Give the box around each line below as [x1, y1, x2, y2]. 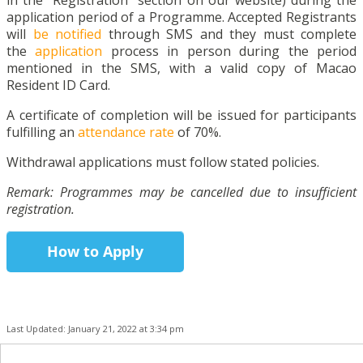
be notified [32, 25, 101, 44]
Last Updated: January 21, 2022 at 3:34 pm [6, 322, 184, 335]
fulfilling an [6, 123, 78, 142]
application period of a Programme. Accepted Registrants [6, 8, 357, 27]
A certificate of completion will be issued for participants [6, 106, 357, 125]
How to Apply [47, 241, 143, 262]
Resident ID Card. [6, 76, 110, 95]
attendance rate [78, 123, 177, 142]
